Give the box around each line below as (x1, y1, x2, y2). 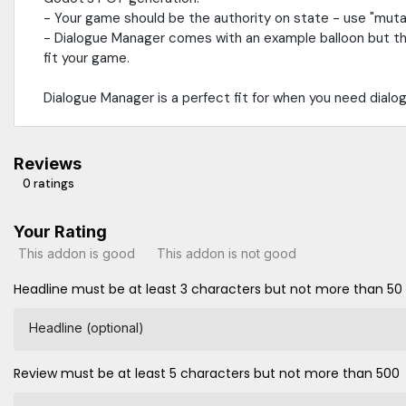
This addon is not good (157, 245, 296, 261)
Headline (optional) (29, 320, 144, 336)
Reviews (14, 154, 82, 174)
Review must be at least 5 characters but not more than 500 (14, 364, 400, 383)
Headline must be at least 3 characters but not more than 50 (14, 280, 402, 299)
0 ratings (23, 176, 74, 192)
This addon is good (18, 245, 135, 261)
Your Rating (14, 222, 107, 242)
